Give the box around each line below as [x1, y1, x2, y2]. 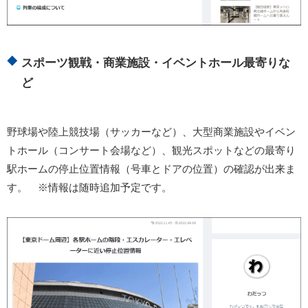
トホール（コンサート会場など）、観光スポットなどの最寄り [7, 144, 296, 157]
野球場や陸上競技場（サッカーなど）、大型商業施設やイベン [7, 126, 296, 138]
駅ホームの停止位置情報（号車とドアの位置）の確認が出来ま [7, 163, 296, 175]
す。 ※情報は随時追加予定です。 [7, 181, 172, 194]
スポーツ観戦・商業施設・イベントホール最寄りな [21, 56, 291, 69]
